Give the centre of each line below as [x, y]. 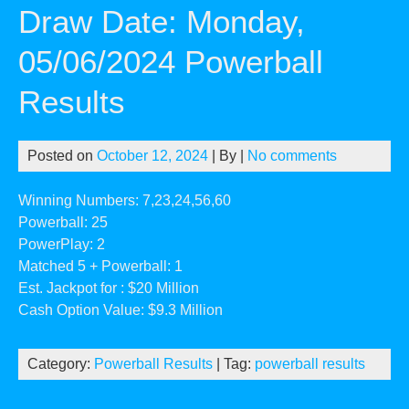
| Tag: [234, 363]
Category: [61, 363]
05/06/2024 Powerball [171, 61]
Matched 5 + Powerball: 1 [100, 266]
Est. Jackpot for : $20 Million [109, 288]
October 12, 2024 [152, 155]
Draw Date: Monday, [162, 21]
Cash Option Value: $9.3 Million [121, 309]
